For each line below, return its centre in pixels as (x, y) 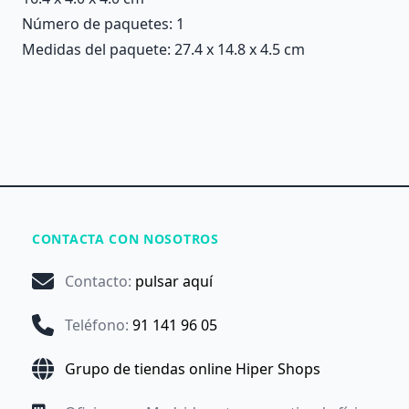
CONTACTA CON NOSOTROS (126, 239)
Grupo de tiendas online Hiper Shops (193, 369)
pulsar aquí (174, 281)
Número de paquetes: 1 (103, 24)
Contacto (96, 281)
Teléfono (95, 325)
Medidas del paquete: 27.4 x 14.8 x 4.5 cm (163, 49)
